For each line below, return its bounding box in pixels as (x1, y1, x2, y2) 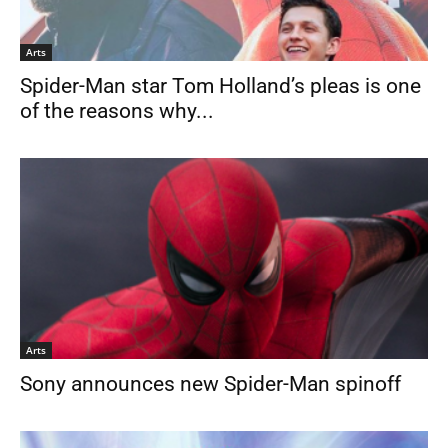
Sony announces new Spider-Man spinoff (20, 372, 401, 397)
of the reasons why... (20, 98, 214, 123)
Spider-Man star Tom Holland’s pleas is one (20, 73, 421, 98)
